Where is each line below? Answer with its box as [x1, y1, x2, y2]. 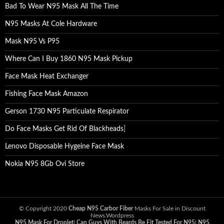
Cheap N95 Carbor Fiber [68, 205, 133, 211]
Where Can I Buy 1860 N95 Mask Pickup [5, 55, 132, 62]
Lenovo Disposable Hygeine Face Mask [5, 143, 124, 150]
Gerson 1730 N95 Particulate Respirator [5, 108, 129, 115]
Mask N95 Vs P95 [5, 38, 59, 45]
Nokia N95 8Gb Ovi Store [5, 160, 84, 167]
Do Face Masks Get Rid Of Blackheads [5, 125, 123, 132]
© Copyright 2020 [18, 205, 68, 211]
